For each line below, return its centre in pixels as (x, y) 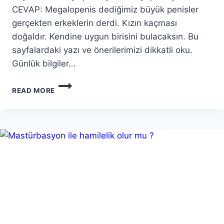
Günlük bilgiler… (44, 63)
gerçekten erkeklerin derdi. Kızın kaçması (94, 23)
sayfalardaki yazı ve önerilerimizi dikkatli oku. (102, 50)
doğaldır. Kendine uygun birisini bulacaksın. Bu (105, 36)
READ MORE (34, 90)
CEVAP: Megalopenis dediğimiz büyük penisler (105, 9)
